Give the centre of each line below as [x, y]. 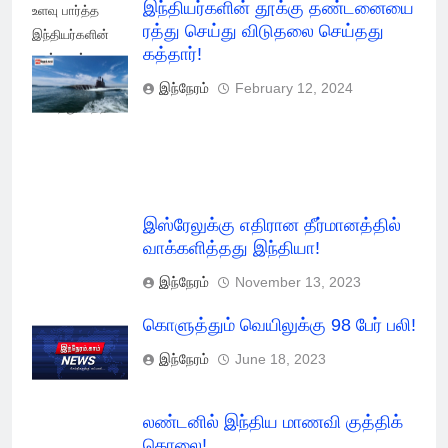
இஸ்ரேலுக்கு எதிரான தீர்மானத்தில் [272, 225]
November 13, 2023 [298, 282]
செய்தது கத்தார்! [78, 106]
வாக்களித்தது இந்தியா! [231, 248]
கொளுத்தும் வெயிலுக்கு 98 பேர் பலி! [279, 325]
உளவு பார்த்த [65, 10]
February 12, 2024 [294, 87]
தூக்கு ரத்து [64, 58]
